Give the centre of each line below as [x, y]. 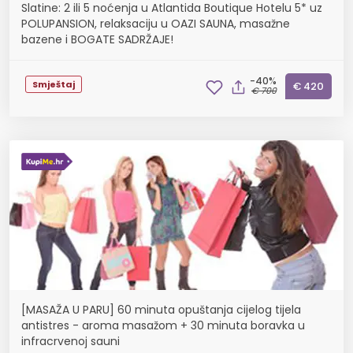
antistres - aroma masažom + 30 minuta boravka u [163, 325]
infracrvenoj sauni [71, 341]
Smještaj [54, 84]
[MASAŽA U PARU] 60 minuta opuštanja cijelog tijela [161, 310]
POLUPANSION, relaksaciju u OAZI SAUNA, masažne [156, 24]
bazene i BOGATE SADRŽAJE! [97, 39]
